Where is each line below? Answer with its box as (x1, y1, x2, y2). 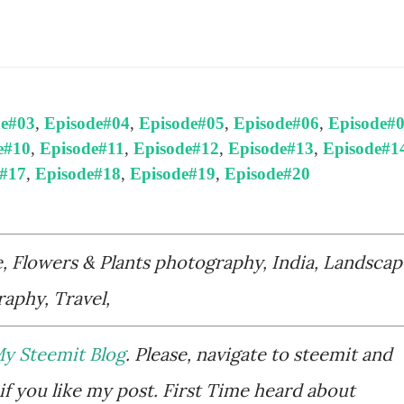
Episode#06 (234, 114, 319, 133)
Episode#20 (225, 164, 310, 184)
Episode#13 (228, 139, 314, 159)
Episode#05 (139, 114, 225, 133)
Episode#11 (40, 139, 124, 159)
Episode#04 (44, 114, 130, 133)
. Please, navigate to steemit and (125, 343, 392, 366)
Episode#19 (130, 164, 216, 184)
